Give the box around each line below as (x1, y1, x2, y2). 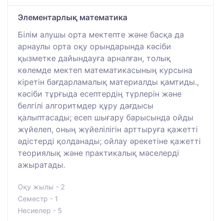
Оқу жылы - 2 (18, 182, 65, 191)
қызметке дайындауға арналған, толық (18, 53, 171, 63)
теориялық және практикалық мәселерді (18, 147, 179, 158)
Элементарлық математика (18, 12, 127, 22)
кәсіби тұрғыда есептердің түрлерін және (18, 88, 182, 99)
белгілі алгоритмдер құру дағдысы (18, 100, 153, 110)
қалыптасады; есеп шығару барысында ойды (18, 112, 193, 122)
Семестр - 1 (18, 194, 58, 203)
